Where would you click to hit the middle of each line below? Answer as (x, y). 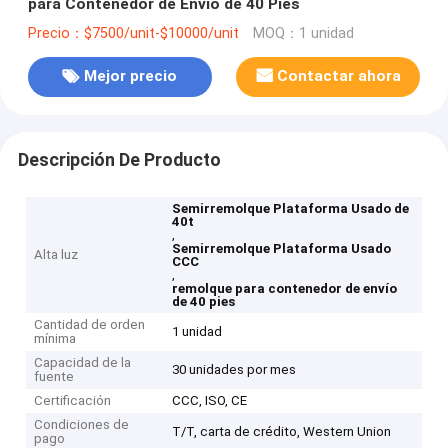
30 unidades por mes (234, 370)
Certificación (73, 401)
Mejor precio (131, 76)
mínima (55, 339)
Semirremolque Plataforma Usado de (291, 209)
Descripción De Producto (119, 159)
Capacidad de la (83, 363)
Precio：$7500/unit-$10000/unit (133, 33)
